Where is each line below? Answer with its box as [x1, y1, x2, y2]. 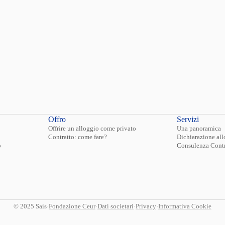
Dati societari [97, 203, 134, 210]
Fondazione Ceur [49, 203, 95, 210]
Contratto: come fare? [48, 134, 107, 141]
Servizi [177, 115, 199, 124]
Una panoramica [177, 125, 221, 132]
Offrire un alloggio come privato [48, 125, 136, 132]
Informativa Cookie [158, 203, 211, 210]
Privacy [136, 203, 156, 210]
